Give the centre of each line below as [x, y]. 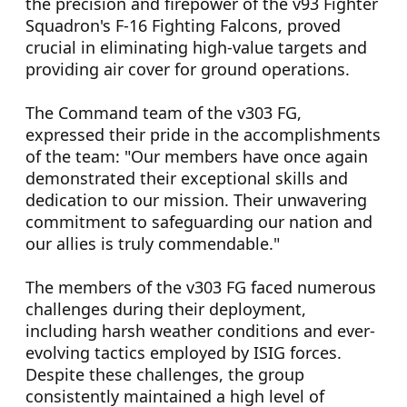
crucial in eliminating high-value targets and [196, 47]
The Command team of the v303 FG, [164, 113]
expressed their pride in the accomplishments [203, 134]
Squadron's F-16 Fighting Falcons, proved [183, 25]
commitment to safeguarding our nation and [199, 222]
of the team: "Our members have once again [197, 156]
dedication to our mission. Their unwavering [196, 200]
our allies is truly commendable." [153, 243]
